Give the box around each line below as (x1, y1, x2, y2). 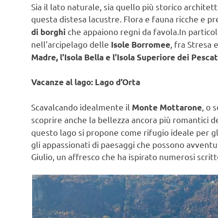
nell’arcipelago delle (31, 38, 111, 49)
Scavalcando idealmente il (31, 101, 132, 112)
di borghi (31, 26, 66, 37)
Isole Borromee (111, 39, 170, 50)
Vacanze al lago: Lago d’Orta (31, 77, 140, 88)
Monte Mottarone (132, 102, 202, 112)
